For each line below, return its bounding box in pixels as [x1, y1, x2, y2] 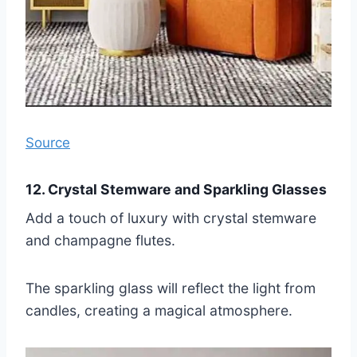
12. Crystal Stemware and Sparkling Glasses [25, 181, 327, 198]
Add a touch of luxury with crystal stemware [25, 210, 316, 227]
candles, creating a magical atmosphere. [25, 302, 292, 320]
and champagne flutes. [25, 232, 175, 249]
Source [25, 135, 70, 151]
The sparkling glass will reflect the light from [25, 280, 316, 297]
